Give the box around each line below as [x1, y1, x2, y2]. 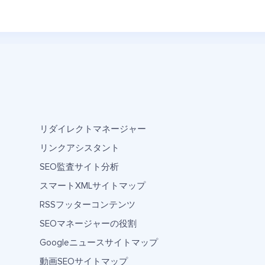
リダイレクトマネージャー [40, 125, 146, 134]
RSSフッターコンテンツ [40, 201, 135, 209]
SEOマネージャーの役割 [40, 219, 137, 228]
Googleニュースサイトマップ [40, 238, 158, 247]
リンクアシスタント [40, 144, 119, 153]
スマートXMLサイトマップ [40, 182, 146, 190]
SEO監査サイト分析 [40, 163, 119, 172]
